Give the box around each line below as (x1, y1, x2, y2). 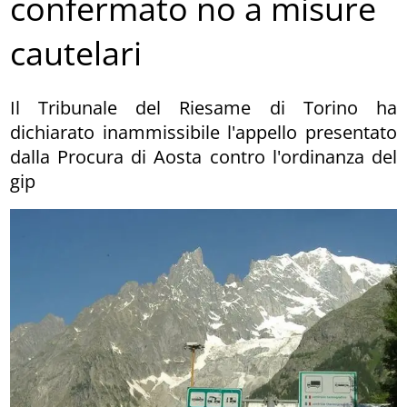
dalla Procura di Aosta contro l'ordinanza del (10, 144, 397, 169)
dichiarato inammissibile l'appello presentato (10, 119, 397, 144)
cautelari (10, 31, 143, 76)
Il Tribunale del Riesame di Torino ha (10, 94, 397, 120)
